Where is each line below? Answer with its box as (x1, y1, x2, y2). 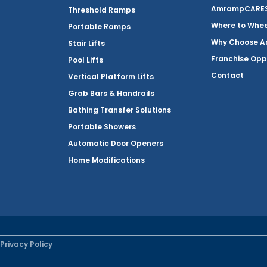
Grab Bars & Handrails (68, 88, 154, 99)
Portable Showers (68, 122, 136, 132)
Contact (211, 70, 244, 81)
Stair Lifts (68, 38, 105, 49)
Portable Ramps (68, 21, 131, 32)
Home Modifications (68, 155, 145, 166)
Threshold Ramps (68, 5, 135, 15)
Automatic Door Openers (68, 138, 163, 149)
